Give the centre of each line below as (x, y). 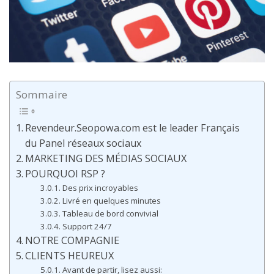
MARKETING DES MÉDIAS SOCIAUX (106, 159)
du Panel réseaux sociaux (83, 143)
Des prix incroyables (100, 188)
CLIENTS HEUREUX (70, 256)
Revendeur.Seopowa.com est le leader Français (133, 128)
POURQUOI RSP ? (65, 174)
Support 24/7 (87, 227)
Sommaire (42, 95)
